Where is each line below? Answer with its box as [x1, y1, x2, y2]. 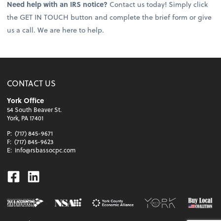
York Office [7, 95, 44, 106]
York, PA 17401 [7, 113, 44, 123]
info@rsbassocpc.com [15, 146, 76, 155]
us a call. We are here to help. [7, 25, 105, 36]
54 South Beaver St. [7, 105, 62, 114]
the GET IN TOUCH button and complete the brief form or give [7, 12, 212, 23]
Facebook [6, 166, 65, 185]
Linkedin [26, 166, 78, 185]
